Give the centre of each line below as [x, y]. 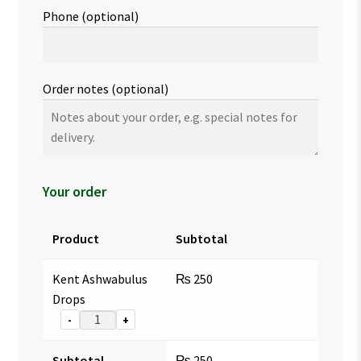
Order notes [77, 89]
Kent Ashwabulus [100, 278]
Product [75, 238]
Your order [74, 191]
